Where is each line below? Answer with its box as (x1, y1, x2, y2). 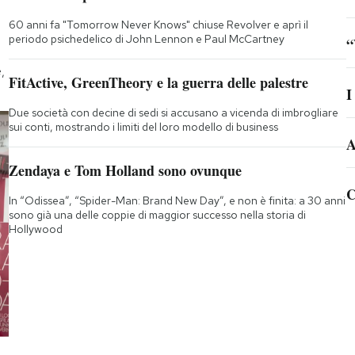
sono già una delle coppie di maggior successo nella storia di (8, 208, 306, 223)
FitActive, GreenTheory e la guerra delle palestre (8, 72, 308, 94)
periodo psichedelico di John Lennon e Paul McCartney (8, 32, 284, 47)
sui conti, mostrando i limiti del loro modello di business (8, 120, 278, 135)
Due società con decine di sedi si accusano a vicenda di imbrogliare (8, 105, 338, 120)
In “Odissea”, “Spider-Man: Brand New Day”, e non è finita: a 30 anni (8, 193, 345, 208)
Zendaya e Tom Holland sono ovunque (8, 160, 242, 181)
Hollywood (8, 222, 63, 237)
